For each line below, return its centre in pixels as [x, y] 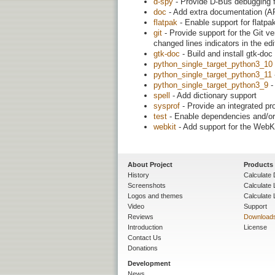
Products [258, 164]
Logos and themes [155, 196]
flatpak [165, 22]
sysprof [167, 106]
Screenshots [147, 185]
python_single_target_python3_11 [213, 74]
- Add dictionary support [213, 95]
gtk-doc [167, 53]
